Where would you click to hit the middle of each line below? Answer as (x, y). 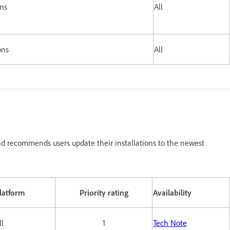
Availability (172, 192)
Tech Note (170, 223)
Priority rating (104, 192)
